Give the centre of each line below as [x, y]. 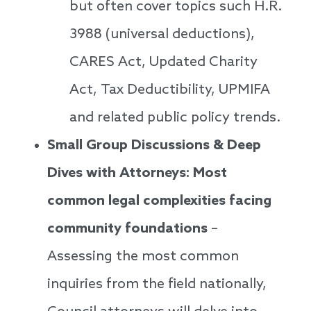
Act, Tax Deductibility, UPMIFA [170, 91]
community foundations [127, 229]
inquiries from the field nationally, [157, 285]
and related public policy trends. [175, 118]
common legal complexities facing [159, 202]
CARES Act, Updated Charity [163, 63]
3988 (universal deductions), [162, 35]
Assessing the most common [143, 257]
